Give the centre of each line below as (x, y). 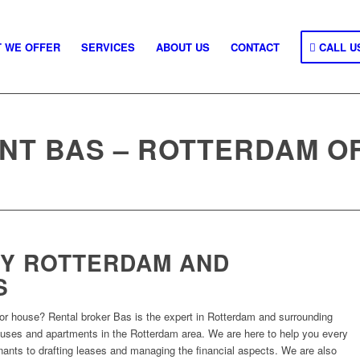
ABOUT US (183, 47)
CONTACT (255, 47)
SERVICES (108, 47)
